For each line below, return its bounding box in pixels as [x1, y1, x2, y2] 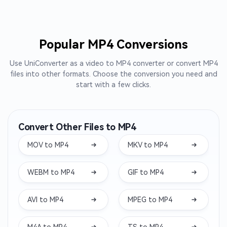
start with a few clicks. [76, 80, 151, 89]
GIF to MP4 [128, 168, 164, 176]
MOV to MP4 [27, 140, 68, 149]
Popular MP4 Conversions [39, 37, 188, 52]
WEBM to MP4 [27, 168, 74, 176]
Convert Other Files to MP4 [18, 122, 136, 133]
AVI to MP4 [27, 195, 63, 204]
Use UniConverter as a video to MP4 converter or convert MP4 [9, 59, 218, 68]
